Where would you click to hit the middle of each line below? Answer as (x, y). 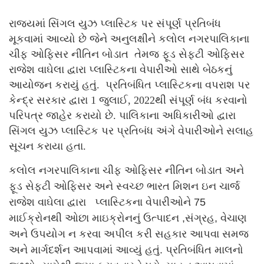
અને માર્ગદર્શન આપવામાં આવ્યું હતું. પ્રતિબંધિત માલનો (126, 250)
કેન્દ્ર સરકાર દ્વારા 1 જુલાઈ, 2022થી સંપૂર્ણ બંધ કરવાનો (128, 100)
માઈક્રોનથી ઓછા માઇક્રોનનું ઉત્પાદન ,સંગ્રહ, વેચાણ (128, 218)
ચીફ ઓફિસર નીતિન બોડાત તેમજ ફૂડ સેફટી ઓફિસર (127, 54)
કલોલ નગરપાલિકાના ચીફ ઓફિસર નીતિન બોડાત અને (126, 170)
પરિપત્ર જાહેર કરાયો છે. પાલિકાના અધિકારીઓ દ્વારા (122, 115)
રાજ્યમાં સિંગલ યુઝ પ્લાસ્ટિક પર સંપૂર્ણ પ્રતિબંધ (115, 23)
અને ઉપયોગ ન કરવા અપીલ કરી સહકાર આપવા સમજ (129, 234)
